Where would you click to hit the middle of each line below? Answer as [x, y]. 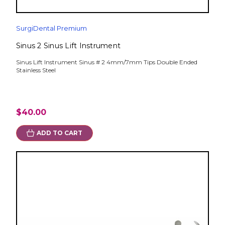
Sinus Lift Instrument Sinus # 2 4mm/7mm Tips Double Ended [106, 62]
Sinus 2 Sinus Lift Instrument [68, 46]
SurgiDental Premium [51, 28]
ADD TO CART [59, 133]
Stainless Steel [36, 70]
